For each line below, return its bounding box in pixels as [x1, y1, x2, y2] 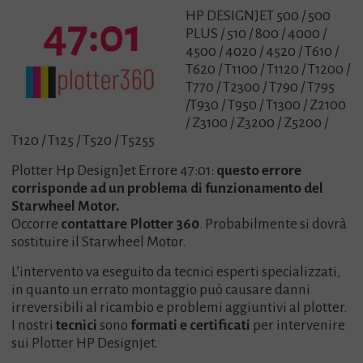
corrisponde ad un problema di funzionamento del [11, 181, 324, 196]
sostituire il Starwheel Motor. [11, 234, 186, 250]
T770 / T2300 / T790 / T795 [186, 79, 335, 95]
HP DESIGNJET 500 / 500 [186, 8, 331, 23]
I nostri [11, 318, 57, 333]
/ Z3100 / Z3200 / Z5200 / [186, 115, 329, 130]
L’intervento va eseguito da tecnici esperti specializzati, [11, 264, 341, 280]
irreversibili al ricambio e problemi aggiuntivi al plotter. [11, 300, 348, 315]
